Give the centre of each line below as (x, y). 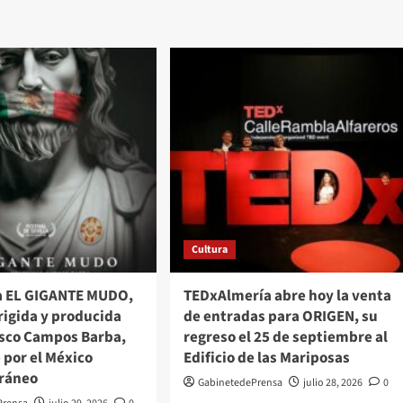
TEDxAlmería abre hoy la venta (287, 296)
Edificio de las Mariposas (266, 358)
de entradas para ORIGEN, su (280, 317)
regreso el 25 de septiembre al (285, 338)
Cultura (209, 250)
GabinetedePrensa (240, 383)
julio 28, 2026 (332, 383)
